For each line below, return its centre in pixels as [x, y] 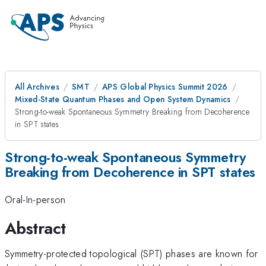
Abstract [35, 228]
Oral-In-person [35, 200]
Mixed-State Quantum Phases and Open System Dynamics [123, 99]
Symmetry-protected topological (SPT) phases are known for [132, 253]
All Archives [37, 87]
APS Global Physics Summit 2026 [165, 87]
